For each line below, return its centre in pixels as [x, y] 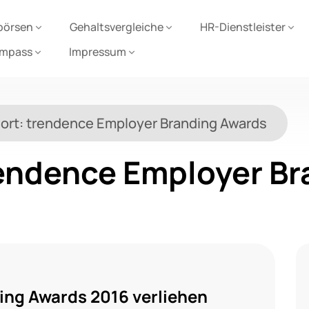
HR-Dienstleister [243, 27]
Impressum [98, 52]
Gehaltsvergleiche [117, 27]
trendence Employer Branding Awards [147, 123]
